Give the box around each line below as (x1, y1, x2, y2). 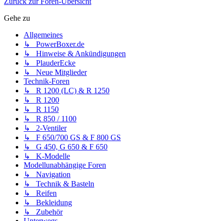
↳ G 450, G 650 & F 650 (24, 143, 108, 151)
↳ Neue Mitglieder (24, 68, 87, 77)
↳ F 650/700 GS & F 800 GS (24, 133, 121, 142)
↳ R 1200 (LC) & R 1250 (24, 86, 110, 95)
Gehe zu (4, 14, 30, 23)
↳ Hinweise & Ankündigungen (24, 49, 126, 58)
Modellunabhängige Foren (24, 161, 106, 170)
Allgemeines (24, 31, 63, 39)
